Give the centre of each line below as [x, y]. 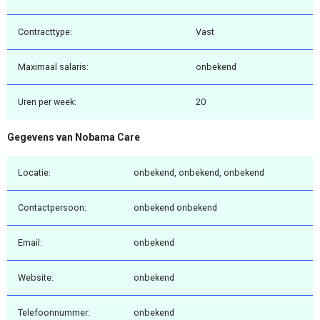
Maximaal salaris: [53, 67]
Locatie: [34, 172]
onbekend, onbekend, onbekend [199, 172]
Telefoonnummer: [54, 312]
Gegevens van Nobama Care [74, 137]
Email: [30, 242]
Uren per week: [47, 102]
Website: [36, 277]
